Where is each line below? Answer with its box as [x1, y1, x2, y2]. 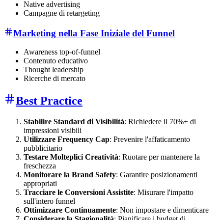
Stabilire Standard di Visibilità [24, 117, 124, 126]
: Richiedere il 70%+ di [124, 117, 196, 126]
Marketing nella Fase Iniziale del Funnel [13, 27, 175, 38]
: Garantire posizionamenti [116, 170, 197, 179]
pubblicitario [24, 144, 62, 153]
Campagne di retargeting [24, 9, 100, 18]
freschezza [24, 162, 56, 170]
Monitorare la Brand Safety [24, 170, 116, 179]
